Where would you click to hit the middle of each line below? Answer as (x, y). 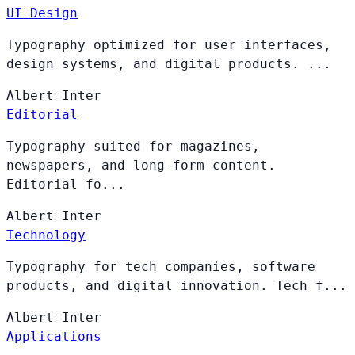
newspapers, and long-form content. (141, 165)
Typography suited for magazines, (133, 146)
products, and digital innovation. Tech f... (177, 285)
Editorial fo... (66, 184)
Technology (46, 235)
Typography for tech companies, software (161, 266)
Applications (54, 336)
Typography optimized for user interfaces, (169, 44)
